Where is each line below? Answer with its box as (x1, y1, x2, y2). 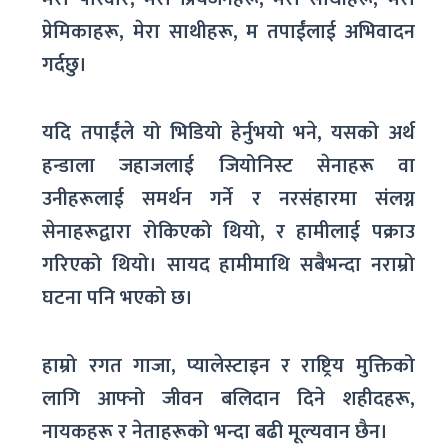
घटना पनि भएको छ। (42, 280, 194, 315)
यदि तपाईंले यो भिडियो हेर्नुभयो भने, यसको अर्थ (42, 115, 415, 150)
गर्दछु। (42, 47, 88, 82)
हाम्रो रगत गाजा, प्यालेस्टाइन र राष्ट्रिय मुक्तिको (42, 348, 415, 383)
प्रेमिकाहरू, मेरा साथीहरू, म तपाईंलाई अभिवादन (42, 14, 415, 49)
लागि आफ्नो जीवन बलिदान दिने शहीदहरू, (42, 381, 415, 416)
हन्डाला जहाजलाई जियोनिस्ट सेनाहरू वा (42, 148, 415, 183)
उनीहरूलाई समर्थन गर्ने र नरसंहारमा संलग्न (42, 181, 415, 216)
